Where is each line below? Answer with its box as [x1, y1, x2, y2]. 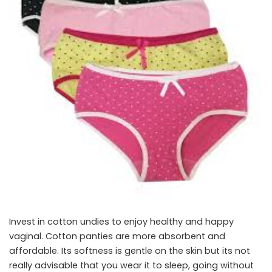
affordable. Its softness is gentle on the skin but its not [9, 245, 250, 257]
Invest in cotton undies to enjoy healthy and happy [9, 216, 234, 228]
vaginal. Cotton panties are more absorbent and [9, 230, 225, 243]
